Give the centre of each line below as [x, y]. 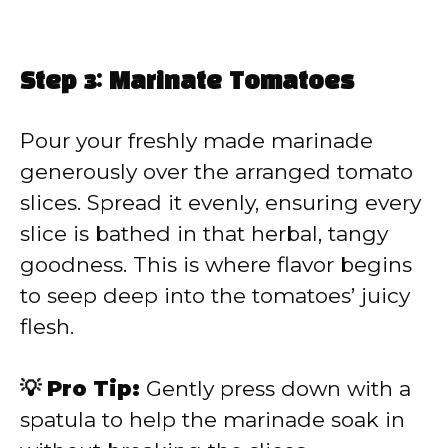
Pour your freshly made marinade [196, 140]
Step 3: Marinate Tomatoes [187, 82]
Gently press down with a [275, 389]
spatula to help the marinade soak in [212, 420]
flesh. [47, 326]
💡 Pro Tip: [80, 389]
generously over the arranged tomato [216, 171]
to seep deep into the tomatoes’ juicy [215, 295]
